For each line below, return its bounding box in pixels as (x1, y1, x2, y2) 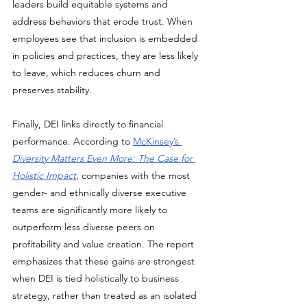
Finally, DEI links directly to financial (12, 118, 166, 130)
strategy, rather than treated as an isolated (12, 289, 199, 302)
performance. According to (12, 135, 133, 147)
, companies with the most (76, 169, 193, 182)
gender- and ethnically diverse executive (12, 186, 189, 199)
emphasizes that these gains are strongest (12, 255, 197, 267)
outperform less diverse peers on (12, 221, 158, 233)
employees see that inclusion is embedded (12, 32, 200, 45)
